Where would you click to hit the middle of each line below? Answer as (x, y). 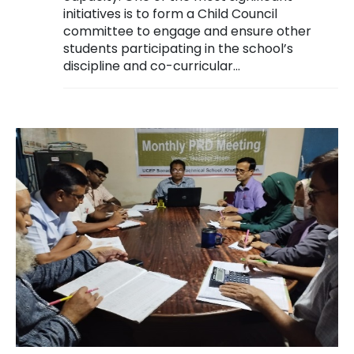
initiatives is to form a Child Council (170, 14)
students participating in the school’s (178, 49)
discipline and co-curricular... (152, 66)
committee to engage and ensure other (187, 32)
